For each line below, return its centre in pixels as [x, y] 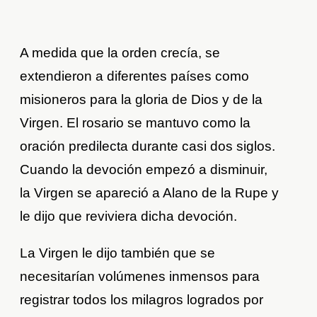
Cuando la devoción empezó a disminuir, [144, 170]
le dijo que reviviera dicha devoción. [129, 217]
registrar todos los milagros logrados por [142, 300]
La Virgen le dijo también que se [118, 253]
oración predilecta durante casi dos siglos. [148, 146]
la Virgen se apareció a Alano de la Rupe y [150, 193]
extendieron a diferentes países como [135, 76]
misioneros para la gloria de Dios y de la [142, 100]
